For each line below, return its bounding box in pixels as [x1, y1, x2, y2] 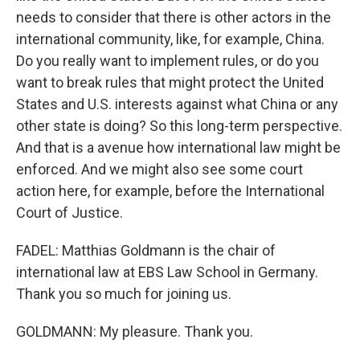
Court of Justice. [16, 204, 123, 221]
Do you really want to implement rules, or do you [16, 52, 319, 69]
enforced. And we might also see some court [16, 161, 303, 178]
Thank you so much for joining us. [16, 285, 231, 302]
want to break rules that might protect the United [16, 74, 324, 91]
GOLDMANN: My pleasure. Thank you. [16, 323, 253, 340]
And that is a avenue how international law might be [16, 139, 341, 156]
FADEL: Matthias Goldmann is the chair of [16, 242, 276, 259]
